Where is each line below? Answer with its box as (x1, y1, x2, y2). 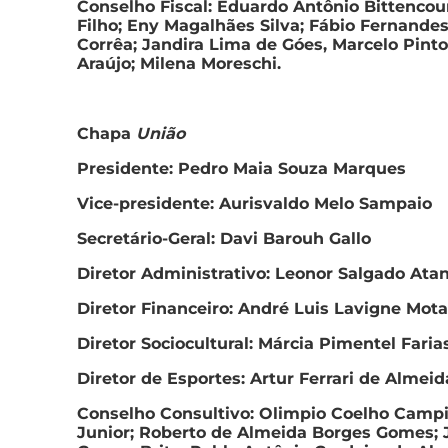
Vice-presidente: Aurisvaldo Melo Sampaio (77, 194, 432, 214)
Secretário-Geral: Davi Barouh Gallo (77, 229, 371, 249)
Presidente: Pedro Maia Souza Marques (77, 159, 406, 179)
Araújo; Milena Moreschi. (77, 54, 281, 74)
